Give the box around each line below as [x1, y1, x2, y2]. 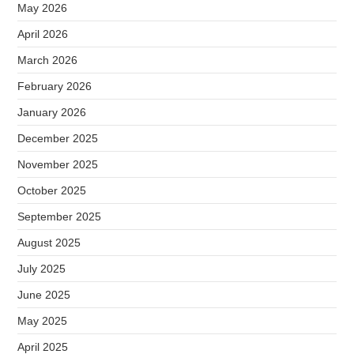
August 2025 [17, 236, 81, 249]
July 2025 [17, 262, 66, 275]
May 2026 [17, 2, 68, 14]
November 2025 [17, 158, 99, 171]
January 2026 [17, 106, 87, 119]
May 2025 [17, 314, 68, 327]
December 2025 [17, 132, 99, 145]
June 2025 [17, 288, 71, 301]
